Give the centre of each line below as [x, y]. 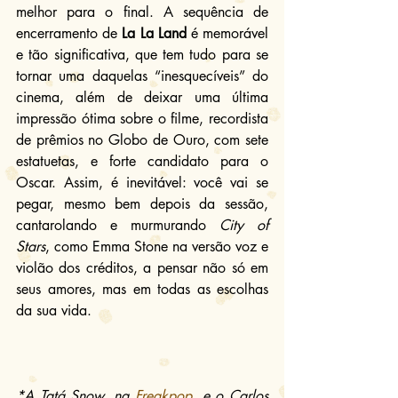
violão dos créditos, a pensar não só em [142, 267]
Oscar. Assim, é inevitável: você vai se [142, 182]
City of [244, 225]
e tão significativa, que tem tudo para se [142, 54]
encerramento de [67, 33]
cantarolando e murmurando [118, 225]
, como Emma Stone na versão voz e [157, 246]
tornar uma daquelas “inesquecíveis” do [142, 76]
